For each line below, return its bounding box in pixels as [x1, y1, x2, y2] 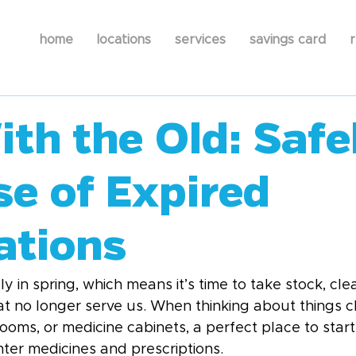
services [175, 33, 226, 46]
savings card [250, 33, 326, 46]
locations [97, 33, 151, 46]
